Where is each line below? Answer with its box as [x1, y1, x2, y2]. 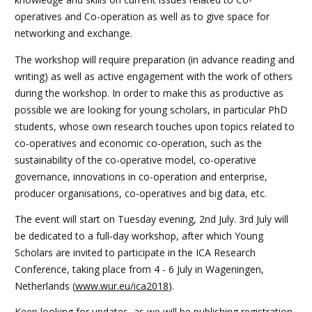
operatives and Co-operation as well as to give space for [15, 10, 270, 24]
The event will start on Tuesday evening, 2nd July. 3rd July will [15, 212, 288, 226]
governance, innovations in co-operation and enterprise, [15, 169, 267, 183]
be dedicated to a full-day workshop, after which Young [15, 228, 263, 242]
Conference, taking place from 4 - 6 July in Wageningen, [15, 262, 264, 276]
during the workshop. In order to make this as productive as [15, 86, 283, 100]
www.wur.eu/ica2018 [75, 279, 169, 292]
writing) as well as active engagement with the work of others [15, 69, 292, 83]
